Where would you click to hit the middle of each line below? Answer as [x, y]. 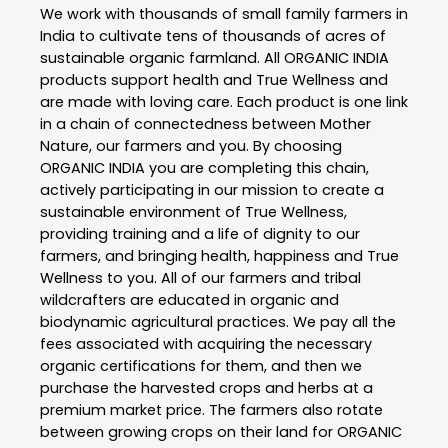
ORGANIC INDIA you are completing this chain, [204, 168]
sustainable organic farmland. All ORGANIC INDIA [214, 58]
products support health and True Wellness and [214, 80]
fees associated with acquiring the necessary [206, 344]
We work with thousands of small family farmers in [224, 14]
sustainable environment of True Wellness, [193, 212]
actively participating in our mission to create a [212, 190]
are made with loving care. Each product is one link [224, 102]
